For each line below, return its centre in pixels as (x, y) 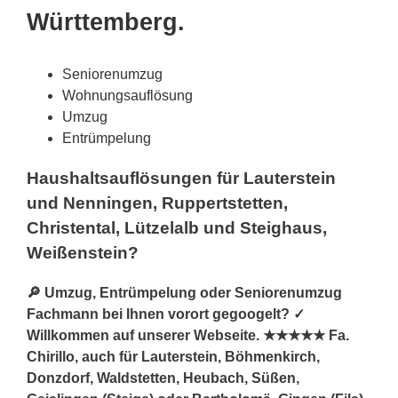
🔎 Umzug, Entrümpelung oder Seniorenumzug (184, 292)
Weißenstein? (83, 252)
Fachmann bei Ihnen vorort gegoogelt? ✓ (166, 314)
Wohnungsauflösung (127, 96)
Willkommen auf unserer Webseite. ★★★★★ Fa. (188, 335)
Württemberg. (106, 23)
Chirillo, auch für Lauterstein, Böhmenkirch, (173, 356)
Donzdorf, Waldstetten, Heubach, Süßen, (163, 378)
